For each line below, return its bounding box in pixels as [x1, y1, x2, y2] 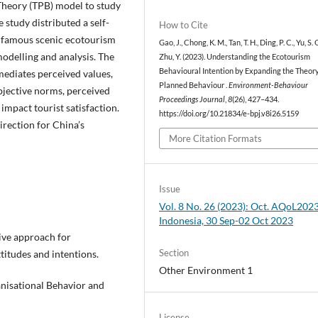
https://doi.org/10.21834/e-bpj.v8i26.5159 [159, 109, 300, 118]
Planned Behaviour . [159, 80, 229, 89]
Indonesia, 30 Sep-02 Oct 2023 [159, 214, 294, 227]
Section [159, 247, 190, 259]
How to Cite [159, 18, 209, 31]
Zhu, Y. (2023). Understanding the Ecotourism [159, 52, 311, 61]
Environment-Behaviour [229, 80, 309, 89]
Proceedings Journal [159, 94, 226, 104]
